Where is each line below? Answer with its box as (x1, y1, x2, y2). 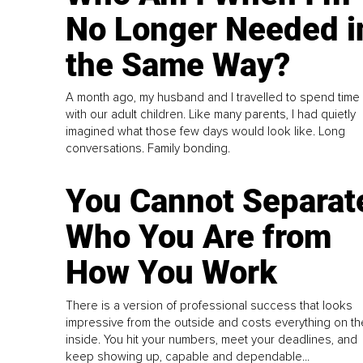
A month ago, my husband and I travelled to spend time (66, 90, 361, 105)
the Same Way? (66, 45, 291, 84)
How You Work (66, 254, 278, 293)
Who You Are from (66, 218, 332, 257)
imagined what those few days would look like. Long (66, 124, 346, 139)
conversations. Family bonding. (66, 141, 231, 156)
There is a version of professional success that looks (66, 298, 353, 314)
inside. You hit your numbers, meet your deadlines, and (66, 332, 358, 348)
